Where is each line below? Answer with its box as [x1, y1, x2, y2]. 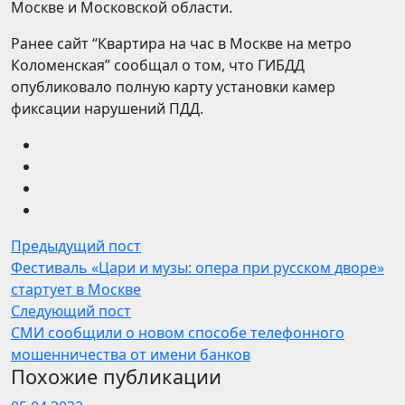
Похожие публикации [11, 363, 221, 390]
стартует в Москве [11, 279, 141, 299]
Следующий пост [11, 301, 131, 321]
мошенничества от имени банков [11, 344, 250, 364]
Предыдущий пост [11, 236, 141, 256]
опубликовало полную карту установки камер [11, 77, 335, 97]
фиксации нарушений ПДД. [11, 99, 203, 118]
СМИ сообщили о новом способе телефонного [11, 323, 344, 343]
